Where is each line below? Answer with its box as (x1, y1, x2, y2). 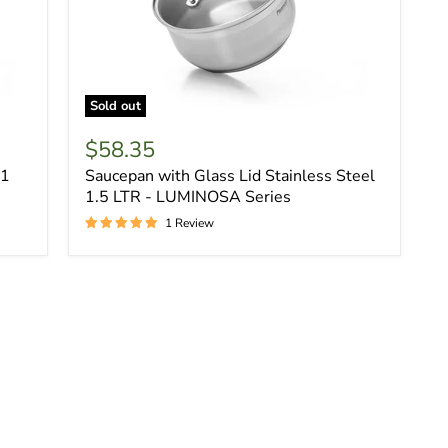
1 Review (164, 215, 214, 232)
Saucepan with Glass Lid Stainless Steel (84, 165, 375, 188)
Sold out (89, 97, 141, 116)
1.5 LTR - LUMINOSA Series (84, 186, 291, 209)
